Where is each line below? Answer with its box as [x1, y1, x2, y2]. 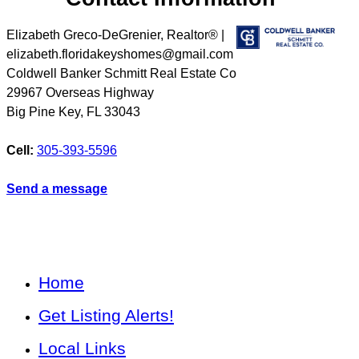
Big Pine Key [6, 105, 80, 119]
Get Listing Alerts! [38, 306, 174, 325]
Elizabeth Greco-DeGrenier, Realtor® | [6, 28, 224, 42]
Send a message [6, 182, 107, 196]
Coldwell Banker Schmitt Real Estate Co [6, 67, 236, 81]
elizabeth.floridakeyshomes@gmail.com [6, 47, 233, 62]
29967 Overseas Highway [6, 86, 154, 100]
